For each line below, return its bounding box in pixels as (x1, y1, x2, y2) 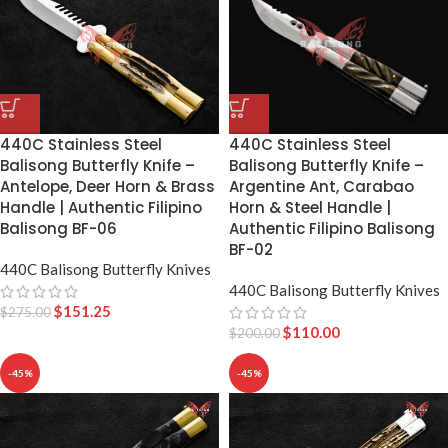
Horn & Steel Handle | (229, 196, 391, 218)
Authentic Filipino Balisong (229, 217, 435, 239)
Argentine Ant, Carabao (229, 175, 414, 197)
